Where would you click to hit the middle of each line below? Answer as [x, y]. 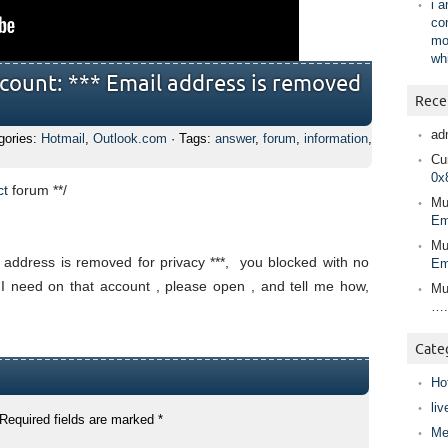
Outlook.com [130, 138]
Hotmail [63, 138]
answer [235, 138]
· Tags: [191, 138]
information [336, 138]
